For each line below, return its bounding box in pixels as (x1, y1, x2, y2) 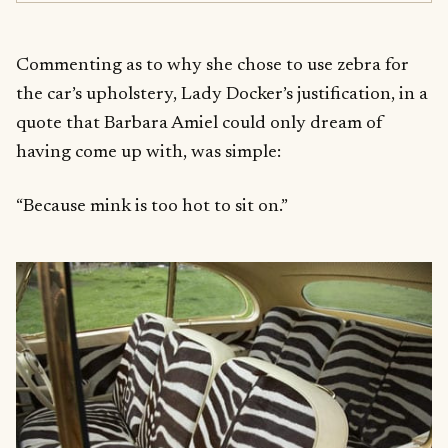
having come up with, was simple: (16, 142, 281, 162)
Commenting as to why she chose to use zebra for (16, 55, 409, 75)
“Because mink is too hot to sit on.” (16, 196, 288, 216)
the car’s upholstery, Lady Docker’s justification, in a (16, 84, 428, 104)
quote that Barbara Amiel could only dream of (16, 113, 383, 133)
